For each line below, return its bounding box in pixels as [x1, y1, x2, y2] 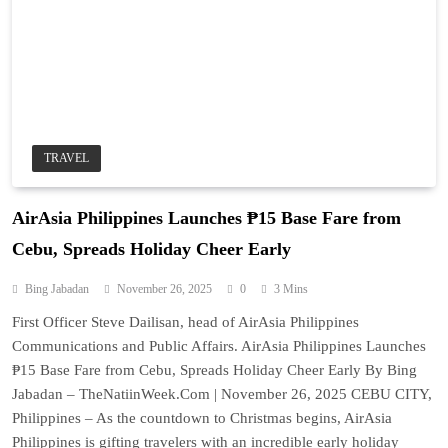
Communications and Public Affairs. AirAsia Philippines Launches [12, 337, 426, 354]
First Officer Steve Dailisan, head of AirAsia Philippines [12, 313, 359, 330]
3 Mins [274, 281, 308, 296]
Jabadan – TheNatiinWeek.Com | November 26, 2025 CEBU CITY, [12, 385, 432, 402]
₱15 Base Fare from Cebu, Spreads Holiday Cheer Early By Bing [12, 361, 417, 378]
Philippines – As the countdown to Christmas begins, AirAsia [12, 409, 392, 426]
